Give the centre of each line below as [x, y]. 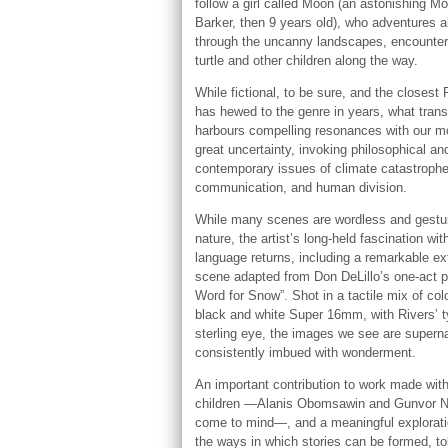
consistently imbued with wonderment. [305, 352]
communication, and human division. [302, 187]
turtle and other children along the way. [308, 60]
